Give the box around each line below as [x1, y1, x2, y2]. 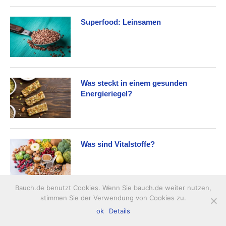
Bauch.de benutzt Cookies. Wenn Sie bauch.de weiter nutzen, [15, 184, 211, 192]
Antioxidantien [81, 211, 132, 220]
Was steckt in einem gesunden [81, 78, 187, 87]
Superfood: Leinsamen [81, 17, 161, 26]
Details [108, 207, 130, 215]
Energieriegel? [81, 89, 132, 98]
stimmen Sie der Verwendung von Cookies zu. [40, 194, 186, 202]
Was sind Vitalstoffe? [81, 139, 155, 148]
